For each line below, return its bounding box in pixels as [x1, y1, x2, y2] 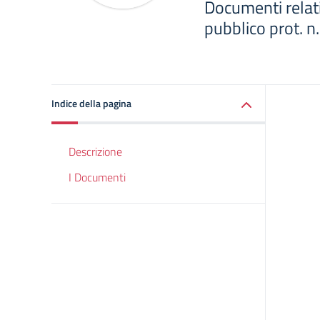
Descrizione [69, 143, 122, 160]
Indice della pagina [51, 96, 131, 111]
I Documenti [69, 169, 126, 186]
